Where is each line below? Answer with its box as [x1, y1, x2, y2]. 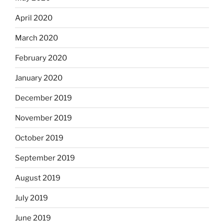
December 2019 [15, 93, 72, 102]
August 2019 [15, 173, 60, 182]
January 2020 [15, 73, 62, 82]
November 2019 [15, 113, 72, 122]
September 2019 [15, 153, 75, 162]
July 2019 [15, 193, 48, 202]
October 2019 [15, 133, 63, 142]
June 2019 [15, 213, 51, 222]
